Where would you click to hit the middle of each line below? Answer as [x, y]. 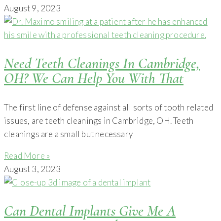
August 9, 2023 [32, 8]
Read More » [27, 155]
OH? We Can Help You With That [94, 78]
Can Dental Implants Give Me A [90, 211]
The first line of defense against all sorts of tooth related [109, 107]
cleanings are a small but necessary [68, 134]
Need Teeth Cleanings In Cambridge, [102, 63]
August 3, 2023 [32, 169]
